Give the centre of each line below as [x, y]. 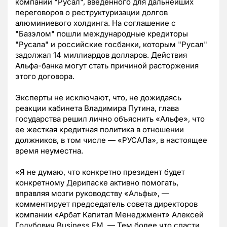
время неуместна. [49, 151]
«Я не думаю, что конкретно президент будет [100, 172]
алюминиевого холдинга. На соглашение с [96, 23]
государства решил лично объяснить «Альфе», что [110, 119]
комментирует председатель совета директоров [106, 204]
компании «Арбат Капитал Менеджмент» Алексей [109, 215]
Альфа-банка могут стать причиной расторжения [107, 66]
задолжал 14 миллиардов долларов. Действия [101, 55]
